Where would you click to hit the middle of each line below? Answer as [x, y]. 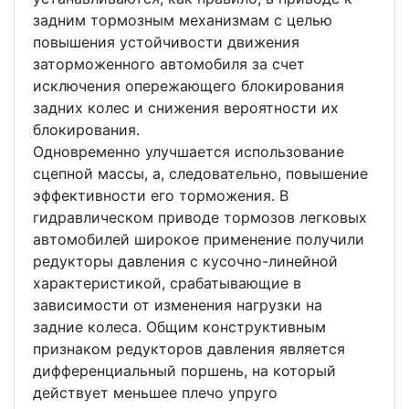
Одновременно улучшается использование [189, 152]
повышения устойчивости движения [166, 42]
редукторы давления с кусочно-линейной [185, 262]
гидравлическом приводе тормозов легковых [200, 218]
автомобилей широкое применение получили [199, 240]
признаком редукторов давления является [189, 349]
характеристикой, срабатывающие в [167, 283]
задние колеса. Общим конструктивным [179, 327]
